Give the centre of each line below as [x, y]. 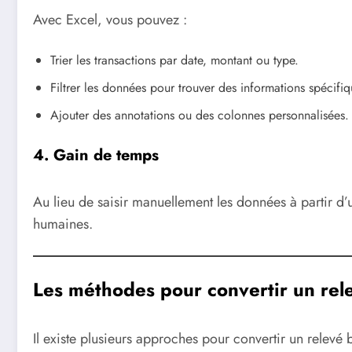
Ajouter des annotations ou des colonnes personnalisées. [200, 115]
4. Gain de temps [96, 156]
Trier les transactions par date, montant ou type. [174, 60]
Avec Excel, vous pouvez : [110, 19]
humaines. [63, 224]
